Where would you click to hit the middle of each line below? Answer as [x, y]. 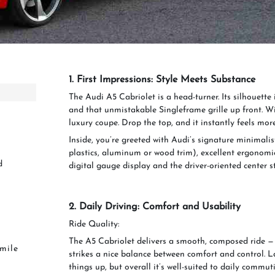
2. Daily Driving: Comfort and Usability [155, 207]
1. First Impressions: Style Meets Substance [162, 80]
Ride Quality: [94, 224]
